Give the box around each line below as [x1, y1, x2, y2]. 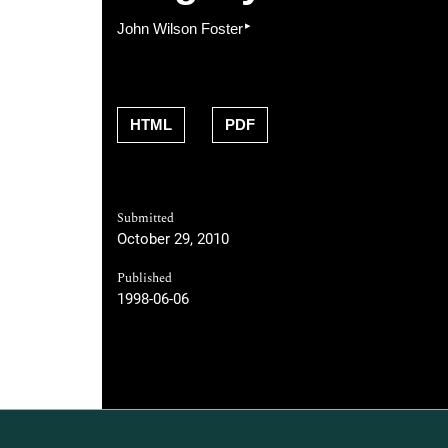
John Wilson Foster [117, 20, 243, 38]
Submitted [117, 209, 174, 229]
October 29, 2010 [117, 230, 229, 249]
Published [117, 269, 172, 289]
